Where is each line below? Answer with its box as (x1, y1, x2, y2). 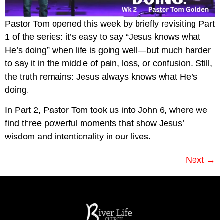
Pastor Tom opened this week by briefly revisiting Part (5, 18, 215, 28)
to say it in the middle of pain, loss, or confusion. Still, (5, 58, 212, 68)
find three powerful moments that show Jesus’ (5, 118, 184, 129)
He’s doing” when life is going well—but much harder (5, 45, 211, 55)
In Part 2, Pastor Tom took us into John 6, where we (5, 105, 207, 115)
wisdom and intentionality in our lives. (5, 132, 151, 142)
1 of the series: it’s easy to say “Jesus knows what (5, 31, 200, 42)
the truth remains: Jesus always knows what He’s (5, 71, 197, 82)
